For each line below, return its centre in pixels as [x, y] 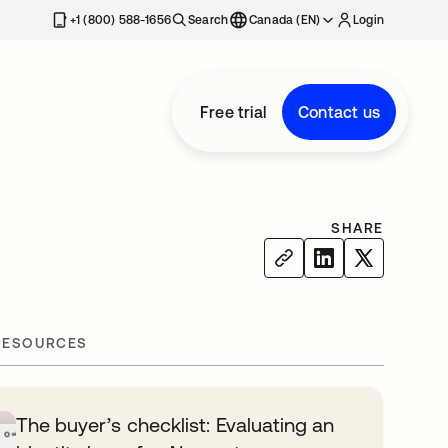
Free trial [233, 112]
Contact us [339, 112]
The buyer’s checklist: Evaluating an [175, 424]
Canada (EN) [285, 20]
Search [208, 20]
